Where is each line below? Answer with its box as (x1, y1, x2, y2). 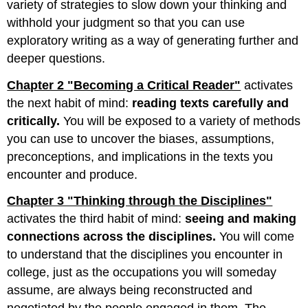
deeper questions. (7, 51, 106, 65)
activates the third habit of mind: (7, 212, 186, 226)
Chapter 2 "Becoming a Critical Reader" (7, 78, 241, 92)
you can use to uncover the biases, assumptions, (7, 131, 275, 146)
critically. (7, 113, 60, 128)
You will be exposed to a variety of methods (60, 113, 301, 128)
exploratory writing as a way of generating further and (7, 33, 299, 47)
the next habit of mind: (7, 96, 133, 110)
